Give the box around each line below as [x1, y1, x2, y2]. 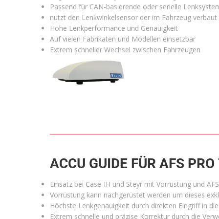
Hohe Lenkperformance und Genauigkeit [50, 23, 178, 33]
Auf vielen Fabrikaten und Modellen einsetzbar [50, 34, 196, 44]
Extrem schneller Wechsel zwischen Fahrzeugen [50, 45, 200, 55]
